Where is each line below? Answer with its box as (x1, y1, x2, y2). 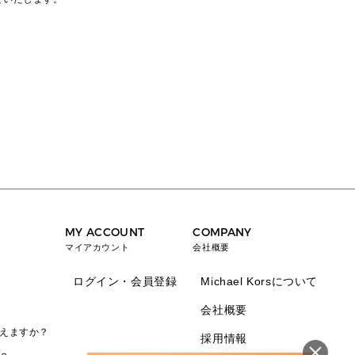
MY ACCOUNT (64, 225, 145, 240)
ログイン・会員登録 (72, 275, 177, 288)
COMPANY (193, 225, 252, 240)
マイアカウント (64, 242, 130, 252)
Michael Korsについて (200, 275, 318, 288)
